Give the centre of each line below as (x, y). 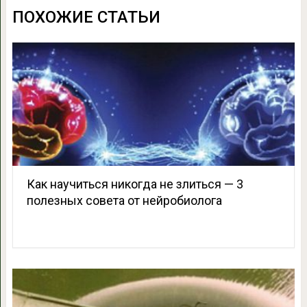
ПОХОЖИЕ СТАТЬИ (86, 17)
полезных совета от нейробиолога (124, 200)
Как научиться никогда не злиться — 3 (135, 184)
